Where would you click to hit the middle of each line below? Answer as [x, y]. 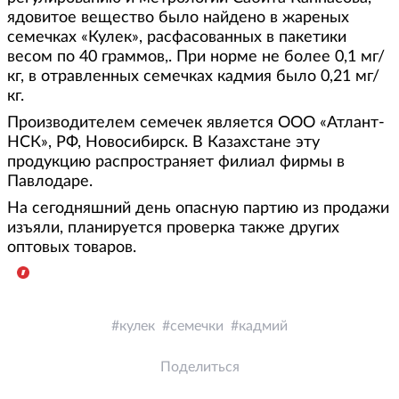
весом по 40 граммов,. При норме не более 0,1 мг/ [196, 57]
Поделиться [199, 367]
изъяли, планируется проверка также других [173, 228]
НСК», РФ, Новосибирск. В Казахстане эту [163, 142]
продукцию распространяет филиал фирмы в [176, 162]
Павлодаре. [50, 182]
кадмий [263, 326]
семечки [197, 326]
